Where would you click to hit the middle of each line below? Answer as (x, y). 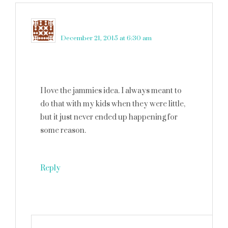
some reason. (63, 131)
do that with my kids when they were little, (113, 104)
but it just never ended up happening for (109, 117)
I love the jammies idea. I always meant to (111, 91)
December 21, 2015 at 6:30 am (106, 38)
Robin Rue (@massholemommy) (116, 25)
